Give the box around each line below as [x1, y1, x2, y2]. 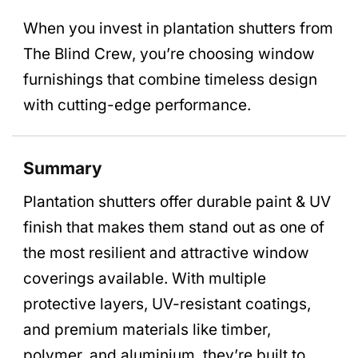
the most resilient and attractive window [23, 244, 309, 262]
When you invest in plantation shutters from [23, 19, 333, 38]
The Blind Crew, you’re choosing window [23, 45, 315, 64]
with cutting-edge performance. [23, 96, 251, 115]
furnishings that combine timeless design [23, 70, 317, 89]
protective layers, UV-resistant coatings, [23, 295, 311, 313]
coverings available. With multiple [23, 269, 266, 288]
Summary [23, 158, 102, 179]
